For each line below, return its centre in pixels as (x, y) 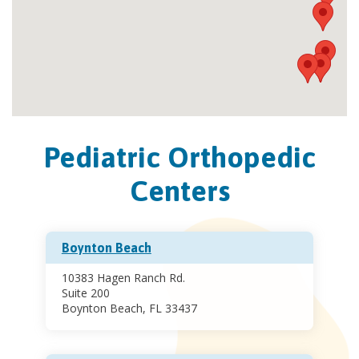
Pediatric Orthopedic (179, 157)
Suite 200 (85, 293)
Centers (179, 191)
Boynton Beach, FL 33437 (129, 309)
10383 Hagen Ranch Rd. (123, 278)
